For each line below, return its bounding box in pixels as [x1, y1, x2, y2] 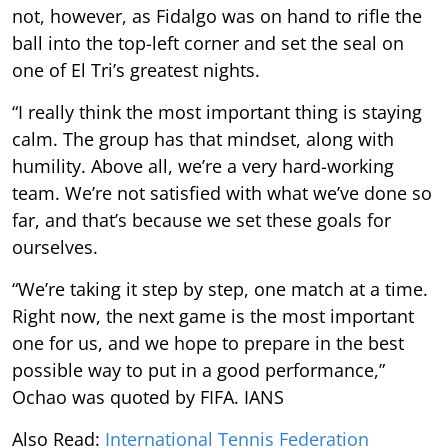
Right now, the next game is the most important [12, 303, 414, 328]
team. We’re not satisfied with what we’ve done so [12, 180, 432, 205]
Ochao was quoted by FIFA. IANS [12, 384, 284, 409]
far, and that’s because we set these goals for [12, 207, 391, 232]
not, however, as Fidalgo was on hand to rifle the [12, 3, 422, 28]
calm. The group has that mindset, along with [12, 126, 394, 151]
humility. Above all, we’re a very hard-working [12, 153, 394, 178]
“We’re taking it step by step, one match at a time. [12, 276, 428, 301]
